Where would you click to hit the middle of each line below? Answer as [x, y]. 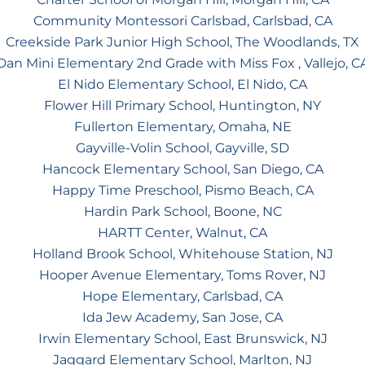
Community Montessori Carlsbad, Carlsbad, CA [182, 20]
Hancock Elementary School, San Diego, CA [182, 169]
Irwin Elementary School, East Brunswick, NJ [182, 338]
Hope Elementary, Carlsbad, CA [182, 296]
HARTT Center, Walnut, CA [182, 232]
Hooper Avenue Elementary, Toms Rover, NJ [182, 275]
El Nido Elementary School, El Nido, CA [182, 84]
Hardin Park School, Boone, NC [182, 211]
